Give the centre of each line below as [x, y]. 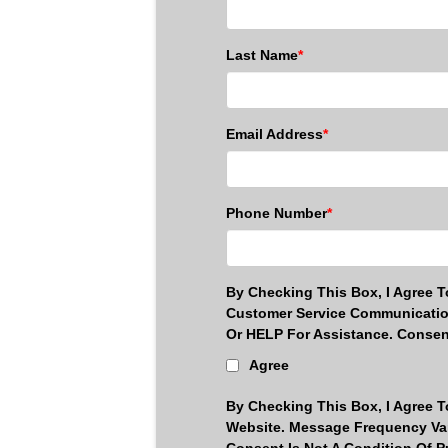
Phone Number [276, 212]
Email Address [274, 133]
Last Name [262, 54]
